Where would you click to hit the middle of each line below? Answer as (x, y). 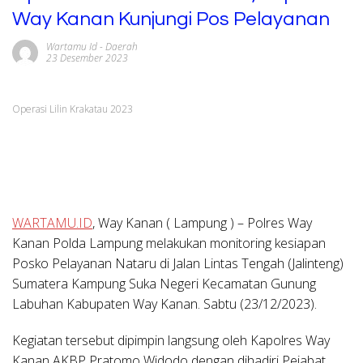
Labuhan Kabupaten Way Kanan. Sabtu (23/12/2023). (164, 303)
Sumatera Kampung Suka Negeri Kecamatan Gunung (164, 283)
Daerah (122, 47)
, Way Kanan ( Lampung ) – (168, 222)
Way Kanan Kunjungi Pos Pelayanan (171, 19)
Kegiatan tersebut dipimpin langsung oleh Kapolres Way (171, 340)
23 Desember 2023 (87, 58)
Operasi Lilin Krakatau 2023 (73, 109)
